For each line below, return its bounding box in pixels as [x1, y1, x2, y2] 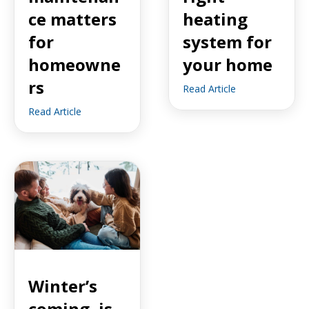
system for [183, 30, 272, 54]
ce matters [28, 8, 117, 31]
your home [183, 53, 272, 77]
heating [183, 8, 248, 31]
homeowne [28, 53, 121, 77]
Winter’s [28, 274, 97, 297]
